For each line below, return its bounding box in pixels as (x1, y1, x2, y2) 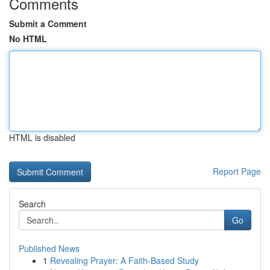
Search (19, 198, 46, 210)
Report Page (213, 165, 261, 177)
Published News (19, 242, 80, 254)
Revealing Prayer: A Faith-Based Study (50, 254, 199, 266)
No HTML (9, 33, 47, 45)
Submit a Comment (9, 17, 87, 30)
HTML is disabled (9, 131, 75, 143)
